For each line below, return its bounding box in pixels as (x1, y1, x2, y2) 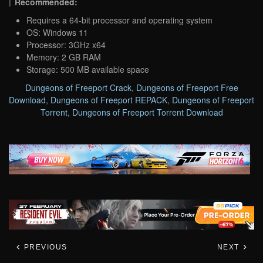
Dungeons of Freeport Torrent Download (72, 106, 223, 118)
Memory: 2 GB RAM (26, 50, 101, 63)
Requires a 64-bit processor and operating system (26, 14, 213, 26)
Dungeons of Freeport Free (136, 81, 238, 93)
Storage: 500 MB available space (26, 63, 149, 75)
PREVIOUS (21, 243, 68, 252)
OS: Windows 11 (26, 26, 88, 38)
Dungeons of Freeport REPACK (50, 93, 167, 106)
